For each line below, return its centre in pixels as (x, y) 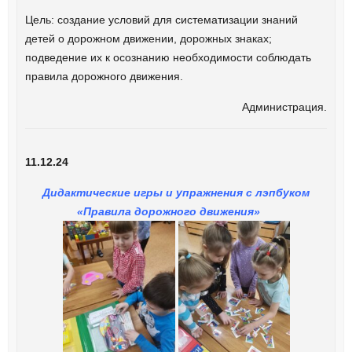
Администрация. (285, 107)
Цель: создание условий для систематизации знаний (161, 20)
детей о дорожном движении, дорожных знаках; (148, 39)
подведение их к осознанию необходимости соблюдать (168, 58)
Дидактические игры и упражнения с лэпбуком (176, 193)
